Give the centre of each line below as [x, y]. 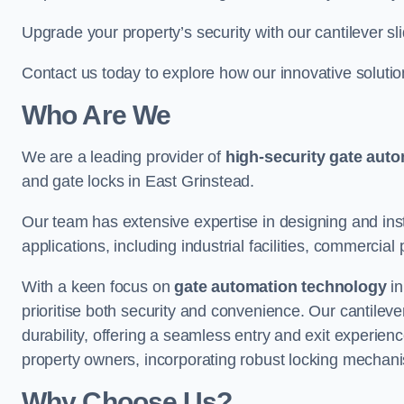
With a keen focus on [98, 287]
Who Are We [96, 115]
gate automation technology [280, 287]
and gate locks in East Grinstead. [138, 181]
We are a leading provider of [124, 157]
